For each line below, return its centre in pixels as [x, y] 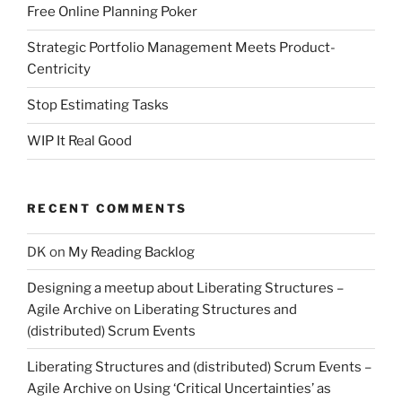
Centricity [59, 70]
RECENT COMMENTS [107, 208]
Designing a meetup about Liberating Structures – [185, 288]
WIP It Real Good [79, 141]
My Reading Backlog [131, 252]
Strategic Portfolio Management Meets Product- [181, 48]
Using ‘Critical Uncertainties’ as [232, 388]
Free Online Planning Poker [112, 12]
